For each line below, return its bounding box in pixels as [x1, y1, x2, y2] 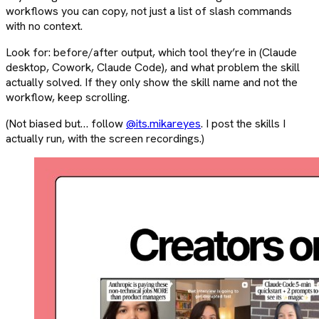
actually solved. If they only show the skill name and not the [6, 74, 298, 90]
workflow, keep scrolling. [6, 89, 130, 105]
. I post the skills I [201, 115, 286, 131]
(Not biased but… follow [6, 115, 126, 131]
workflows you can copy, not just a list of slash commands [6, 3, 292, 19]
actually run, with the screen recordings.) [6, 130, 204, 146]
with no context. [6, 18, 83, 33]
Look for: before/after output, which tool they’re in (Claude [6, 44, 297, 60]
